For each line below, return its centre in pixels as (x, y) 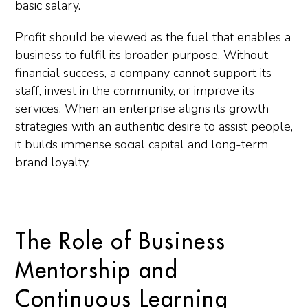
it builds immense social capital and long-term (142, 144)
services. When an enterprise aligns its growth (142, 109)
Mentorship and (97, 271)
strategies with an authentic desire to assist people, (154, 126)
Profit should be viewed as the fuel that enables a (153, 37)
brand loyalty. (53, 162)
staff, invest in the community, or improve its (135, 91)
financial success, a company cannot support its (143, 73)
